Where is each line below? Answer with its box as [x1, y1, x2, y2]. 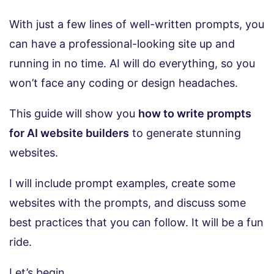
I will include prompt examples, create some [9, 177, 235, 190]
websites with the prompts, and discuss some [9, 196, 246, 210]
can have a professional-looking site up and [9, 37, 235, 51]
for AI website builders [9, 127, 129, 140]
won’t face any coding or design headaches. [9, 76, 238, 90]
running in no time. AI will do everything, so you [9, 57, 255, 70]
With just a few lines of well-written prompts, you [9, 18, 264, 31]
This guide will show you [9, 107, 138, 120]
